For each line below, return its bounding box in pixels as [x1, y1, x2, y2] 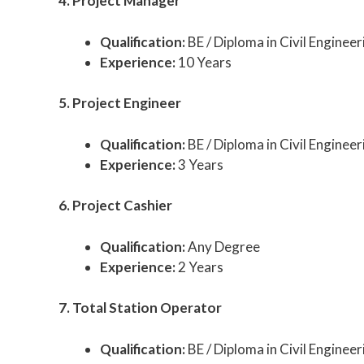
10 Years [175, 53, 232, 71]
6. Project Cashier [58, 197, 172, 214]
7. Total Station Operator [58, 299, 222, 317]
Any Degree [185, 237, 260, 255]
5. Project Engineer [58, 94, 181, 112]
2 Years [175, 258, 223, 275]
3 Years [175, 155, 223, 173]
